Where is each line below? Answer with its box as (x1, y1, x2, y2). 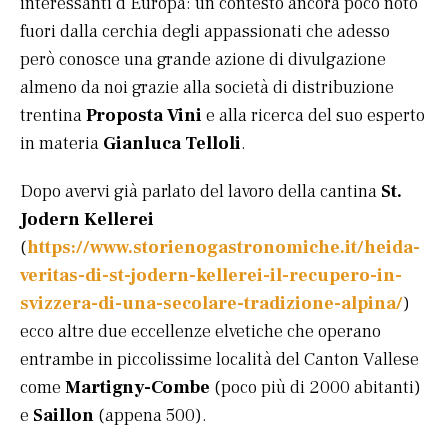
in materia (20, 132, 103, 156)
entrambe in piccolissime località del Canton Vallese (20, 348, 419, 372)
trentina (20, 104, 86, 128)
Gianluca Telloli (103, 132, 241, 156)
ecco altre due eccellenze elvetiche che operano (20, 320, 381, 344)
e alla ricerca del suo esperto (202, 104, 425, 128)
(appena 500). (94, 404, 207, 428)
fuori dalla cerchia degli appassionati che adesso (20, 20, 390, 44)
